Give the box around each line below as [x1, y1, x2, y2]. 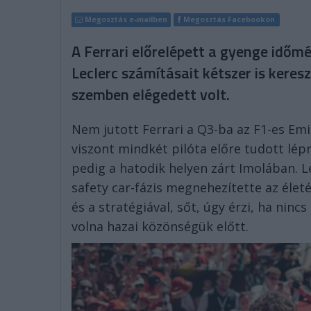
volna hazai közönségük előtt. [72, 218, 249, 235]
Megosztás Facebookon [183, 15, 276, 24]
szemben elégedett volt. [72, 83, 230, 106]
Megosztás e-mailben [85, 15, 167, 24]
